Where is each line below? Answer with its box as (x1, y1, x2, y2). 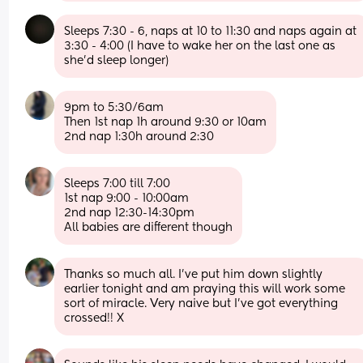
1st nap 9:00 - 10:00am (64, 192, 190, 204)
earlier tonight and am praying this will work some (64, 283, 346, 295)
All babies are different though (64, 221, 233, 233)
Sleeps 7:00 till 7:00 (64, 177, 171, 190)
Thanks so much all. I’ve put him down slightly (64, 268, 323, 280)
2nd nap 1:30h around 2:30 (64, 130, 215, 143)
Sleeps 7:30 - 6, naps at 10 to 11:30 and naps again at (64, 25, 357, 37)
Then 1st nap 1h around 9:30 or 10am (64, 116, 267, 128)
